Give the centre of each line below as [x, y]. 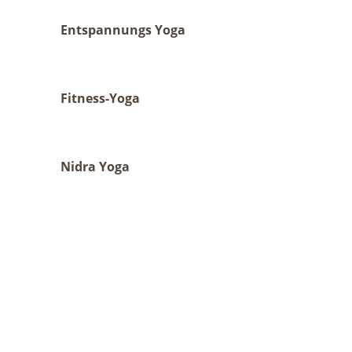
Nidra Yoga [95, 167]
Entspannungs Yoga [123, 30]
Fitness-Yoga [101, 98]
